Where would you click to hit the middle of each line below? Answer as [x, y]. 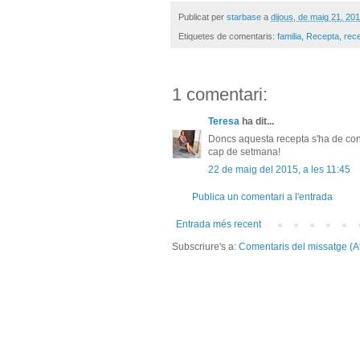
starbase [244, 16]
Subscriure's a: [205, 247]
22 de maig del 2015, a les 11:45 [279, 170]
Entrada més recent [219, 225]
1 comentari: [220, 95]
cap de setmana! [244, 152]
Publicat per [202, 16]
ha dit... [257, 122]
